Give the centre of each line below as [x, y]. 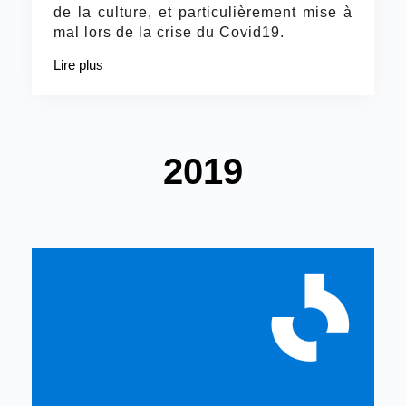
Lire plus [78, 64]
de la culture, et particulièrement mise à [203, 12]
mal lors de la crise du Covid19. [169, 32]
